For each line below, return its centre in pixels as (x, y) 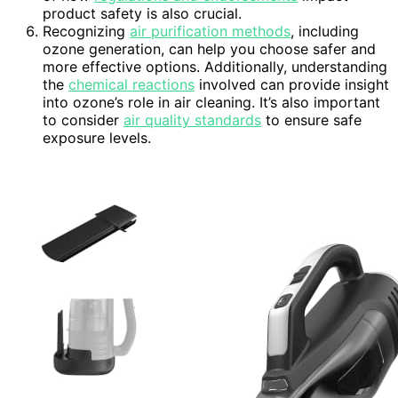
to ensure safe (311, 119)
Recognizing (86, 31)
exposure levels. (97, 137)
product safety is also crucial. (142, 13)
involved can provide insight (292, 84)
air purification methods (210, 31)
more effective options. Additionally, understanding (215, 66)
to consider (83, 119)
